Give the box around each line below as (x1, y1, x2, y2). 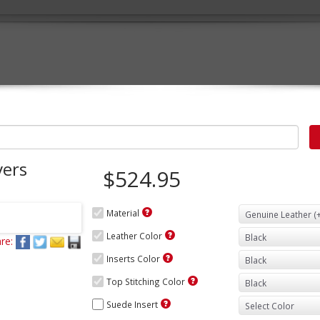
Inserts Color (106, 253, 160, 264)
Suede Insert (106, 299, 158, 310)
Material (106, 207, 139, 219)
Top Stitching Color (106, 276, 185, 287)
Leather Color (106, 230, 162, 241)
